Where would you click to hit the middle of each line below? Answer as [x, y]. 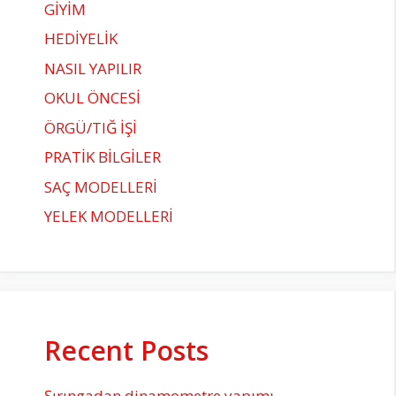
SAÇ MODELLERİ [101, 187]
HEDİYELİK [81, 38]
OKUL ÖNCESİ [92, 98]
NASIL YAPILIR [93, 68]
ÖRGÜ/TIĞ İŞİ [91, 127]
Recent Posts [126, 350]
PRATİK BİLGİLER [103, 157]
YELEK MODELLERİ [109, 216]
